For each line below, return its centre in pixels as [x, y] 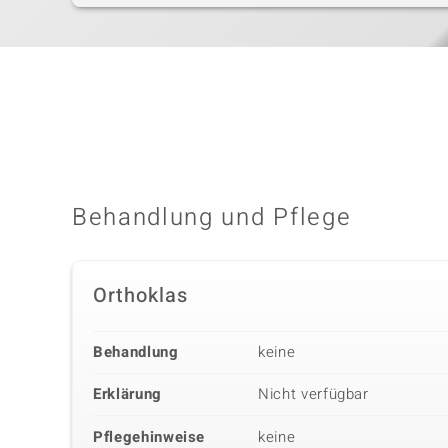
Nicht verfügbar [313, 394]
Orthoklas [140, 296]
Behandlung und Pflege [212, 218]
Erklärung [127, 394]
